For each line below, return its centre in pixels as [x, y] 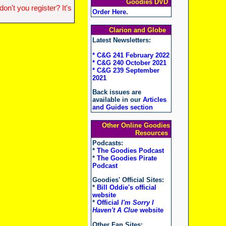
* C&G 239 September [126, 70]
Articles [154, 100]
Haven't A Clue [115, 210]
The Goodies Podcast [130, 151]
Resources [152, 133]
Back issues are [117, 92]
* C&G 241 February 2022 [131, 55]
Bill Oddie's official [126, 188]
